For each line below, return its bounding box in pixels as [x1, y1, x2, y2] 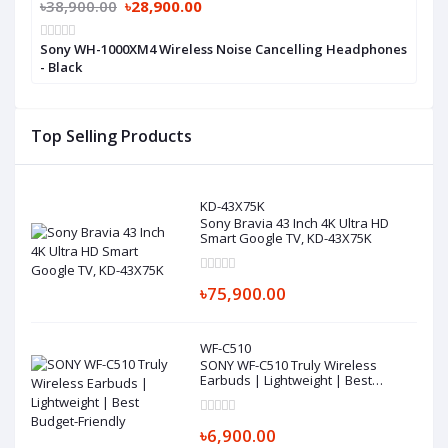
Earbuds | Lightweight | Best [200, 370, 373, 389]
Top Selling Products [31, 124, 192, 147]
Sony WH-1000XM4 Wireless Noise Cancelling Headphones [40, 39, 407, 58]
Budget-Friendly [200, 385, 296, 404]
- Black [40, 57, 82, 76]
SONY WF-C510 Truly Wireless [200, 355, 378, 374]
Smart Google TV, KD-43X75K [200, 228, 373, 247]
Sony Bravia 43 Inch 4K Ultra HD [200, 213, 390, 232]
